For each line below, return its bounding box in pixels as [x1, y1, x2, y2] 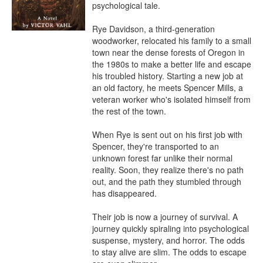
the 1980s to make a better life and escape [92, 58, 251, 70]
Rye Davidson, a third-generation [92, 23, 215, 35]
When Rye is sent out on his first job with [92, 129, 242, 140]
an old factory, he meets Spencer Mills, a [92, 82, 243, 93]
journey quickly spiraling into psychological [92, 222, 249, 234]
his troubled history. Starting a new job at [92, 70, 243, 82]
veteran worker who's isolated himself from [92, 93, 251, 105]
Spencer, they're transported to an [92, 140, 219, 152]
